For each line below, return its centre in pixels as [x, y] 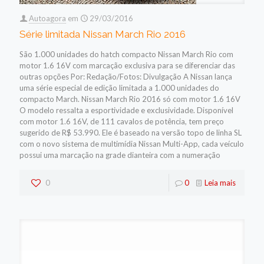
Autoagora [47, 18]
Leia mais [220, 182]
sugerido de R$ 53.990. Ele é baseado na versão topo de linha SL [131, 132]
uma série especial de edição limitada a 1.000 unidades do [119, 88]
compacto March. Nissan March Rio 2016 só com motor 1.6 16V [130, 99]
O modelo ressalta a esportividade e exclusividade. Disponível [126, 110]
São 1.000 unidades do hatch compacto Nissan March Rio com [126, 54]
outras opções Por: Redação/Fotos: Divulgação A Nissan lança [126, 76]
